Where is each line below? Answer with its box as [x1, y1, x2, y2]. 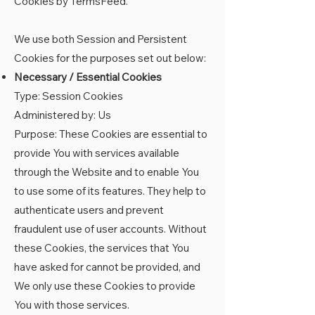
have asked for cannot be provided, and [14, 260, 200, 274]
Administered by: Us [14, 108, 111, 122]
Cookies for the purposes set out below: [14, 51, 206, 65]
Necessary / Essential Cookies [14, 70, 162, 84]
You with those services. [14, 298, 129, 311]
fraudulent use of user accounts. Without [14, 222, 207, 236]
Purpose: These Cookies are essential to [14, 127, 207, 141]
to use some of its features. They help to [14, 184, 206, 198]
